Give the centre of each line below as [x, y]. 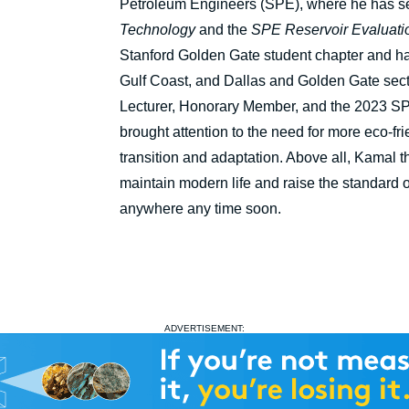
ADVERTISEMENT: [204, 329]
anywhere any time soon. [200, 209]
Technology [157, 30]
